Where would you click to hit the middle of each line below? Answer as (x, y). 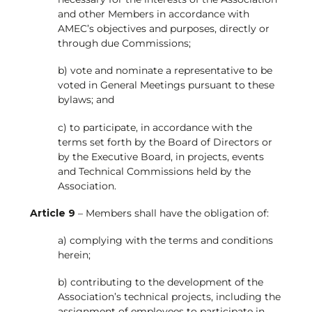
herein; (74, 255)
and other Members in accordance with (153, 14)
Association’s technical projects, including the (169, 297)
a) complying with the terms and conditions (165, 240)
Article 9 (52, 213)
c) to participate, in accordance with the (155, 127)
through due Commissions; (124, 44)
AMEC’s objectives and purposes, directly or (163, 29)
